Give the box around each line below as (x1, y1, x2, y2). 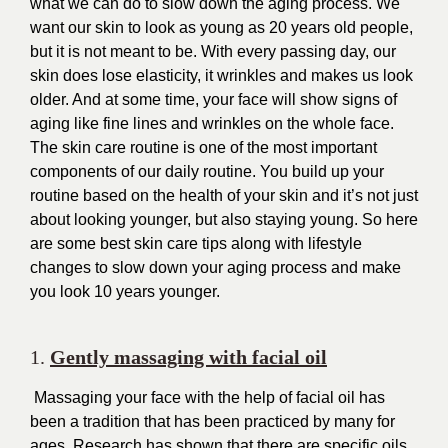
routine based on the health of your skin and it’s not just (30, 187, 418, 204)
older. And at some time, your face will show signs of (30, 91, 397, 108)
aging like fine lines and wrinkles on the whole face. (30, 115, 394, 132)
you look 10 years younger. (30, 283, 220, 300)
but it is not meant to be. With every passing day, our (30, 43, 396, 60)
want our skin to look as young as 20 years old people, (30, 19, 413, 36)
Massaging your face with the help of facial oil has (34, 389, 385, 406)
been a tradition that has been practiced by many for (30, 413, 395, 430)
